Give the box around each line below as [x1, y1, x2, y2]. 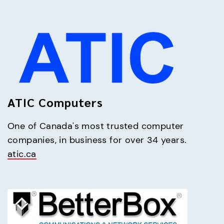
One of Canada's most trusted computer [7, 120, 184, 131]
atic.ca [7, 148, 36, 159]
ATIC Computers [7, 93, 103, 110]
